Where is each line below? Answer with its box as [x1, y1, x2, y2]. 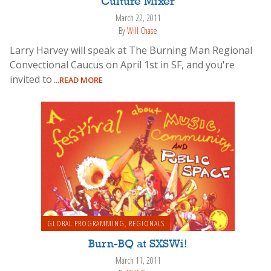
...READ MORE [52, 74, 103, 85]
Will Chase [127, 24, 157, 36]
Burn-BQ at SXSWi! [88, 238, 188, 251]
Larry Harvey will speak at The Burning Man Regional [10, 43, 252, 57]
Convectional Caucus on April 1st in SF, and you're [10, 57, 235, 71]
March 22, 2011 [115, 12, 161, 24]
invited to [10, 72, 52, 86]
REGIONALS [128, 218, 165, 229]
